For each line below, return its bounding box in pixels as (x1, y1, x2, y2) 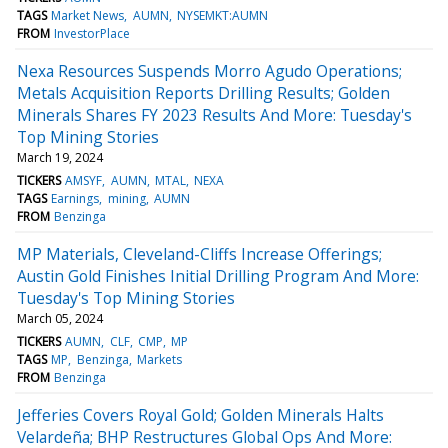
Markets (136, 350, 182, 368)
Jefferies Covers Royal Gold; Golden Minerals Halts (17, 403, 384, 426)
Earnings (51, 189, 100, 207)
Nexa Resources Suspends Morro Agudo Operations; (17, 59, 402, 82)
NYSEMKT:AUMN (176, 6, 268, 24)
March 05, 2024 (17, 309, 103, 327)
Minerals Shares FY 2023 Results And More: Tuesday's (17, 103, 412, 126)
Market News (51, 6, 125, 24)
